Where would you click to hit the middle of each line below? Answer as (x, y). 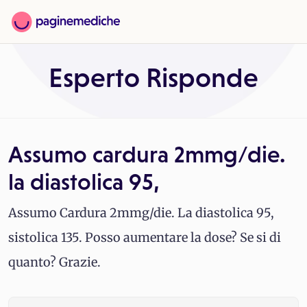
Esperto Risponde (153, 78)
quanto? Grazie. (54, 262)
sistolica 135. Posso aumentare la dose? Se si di (145, 237)
